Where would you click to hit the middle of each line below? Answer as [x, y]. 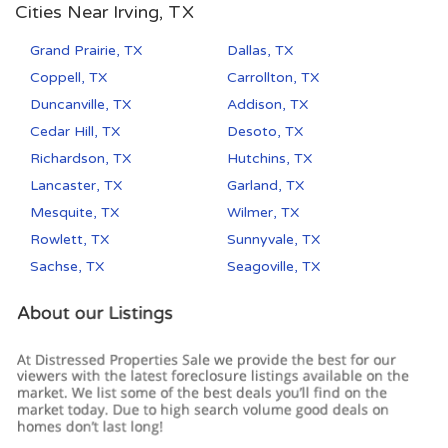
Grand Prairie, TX [86, 51]
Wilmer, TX [263, 213]
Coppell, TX [68, 78]
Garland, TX [266, 186]
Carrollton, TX [273, 78]
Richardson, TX [80, 159]
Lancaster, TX [76, 186]
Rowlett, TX [69, 240]
